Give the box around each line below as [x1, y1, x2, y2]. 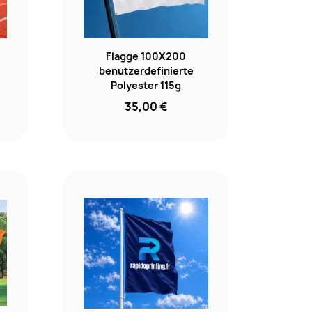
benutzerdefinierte [98, 64, 194, 78]
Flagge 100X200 [106, 49, 187, 63]
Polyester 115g [111, 79, 182, 93]
